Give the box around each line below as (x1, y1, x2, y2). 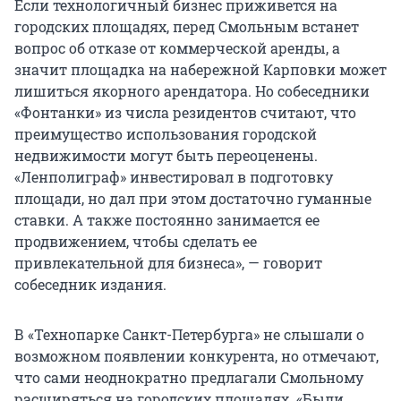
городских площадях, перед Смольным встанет (14, 17, 359, 37)
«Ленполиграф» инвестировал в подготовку (14, 167, 333, 187)
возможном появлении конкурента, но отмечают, (14, 346, 379, 366)
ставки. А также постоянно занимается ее (14, 210, 320, 230)
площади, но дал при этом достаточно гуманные (14, 189, 371, 209)
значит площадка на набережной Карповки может (14, 60, 387, 80)
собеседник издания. (14, 275, 166, 294)
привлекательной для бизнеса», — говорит (14, 253, 322, 273)
